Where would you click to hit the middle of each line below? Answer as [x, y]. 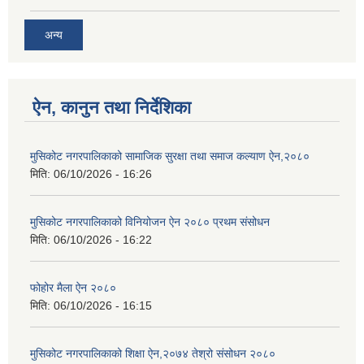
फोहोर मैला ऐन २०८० [73, 288]
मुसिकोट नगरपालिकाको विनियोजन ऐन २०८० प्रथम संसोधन [150, 222]
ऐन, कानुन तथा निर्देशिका [112, 108]
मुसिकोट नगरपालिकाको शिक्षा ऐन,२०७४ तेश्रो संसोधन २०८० [153, 353]
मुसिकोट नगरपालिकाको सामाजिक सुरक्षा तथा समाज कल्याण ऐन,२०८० [170, 156]
